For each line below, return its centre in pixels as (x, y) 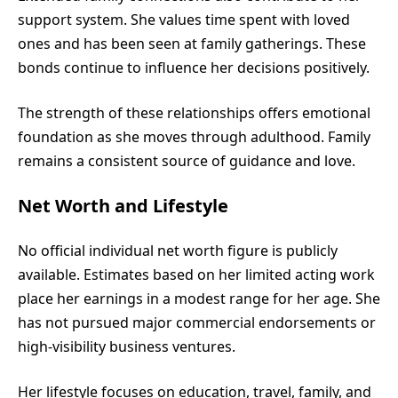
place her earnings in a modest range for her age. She (199, 298)
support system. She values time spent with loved (184, 19)
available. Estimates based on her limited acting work (196, 274)
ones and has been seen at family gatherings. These (192, 43)
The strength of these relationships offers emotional (194, 112)
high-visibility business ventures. (127, 346)
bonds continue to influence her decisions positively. (194, 67)
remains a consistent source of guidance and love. (187, 160)
